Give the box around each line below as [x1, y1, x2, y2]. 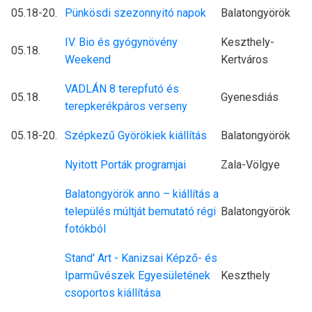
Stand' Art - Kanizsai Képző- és [65, 251, 217, 265]
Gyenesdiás [221, 91, 279, 104]
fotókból [65, 222, 106, 236]
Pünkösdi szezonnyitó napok [65, 6, 206, 20]
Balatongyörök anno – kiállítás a [65, 187, 219, 201]
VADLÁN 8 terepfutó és [65, 82, 179, 96]
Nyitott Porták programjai [65, 158, 186, 172]
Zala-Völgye [221, 158, 280, 172]
